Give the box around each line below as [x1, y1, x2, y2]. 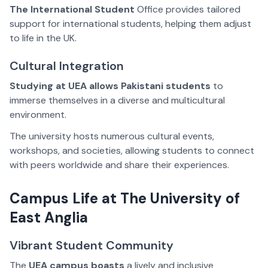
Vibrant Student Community [10, 237, 173, 254]
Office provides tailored [135, 3, 240, 16]
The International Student [10, 3, 135, 16]
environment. [10, 108, 66, 121]
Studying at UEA [10, 80, 89, 93]
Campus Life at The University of [10, 189, 240, 208]
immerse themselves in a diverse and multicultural [10, 94, 225, 107]
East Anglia [10, 208, 88, 227]
